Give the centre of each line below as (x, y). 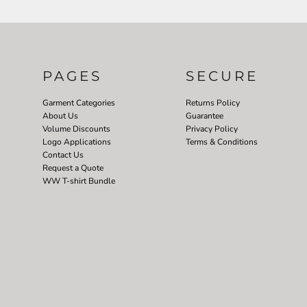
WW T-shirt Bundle (79, 181)
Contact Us (63, 155)
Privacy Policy (211, 128)
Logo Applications (77, 142)
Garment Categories (79, 102)
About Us (60, 115)
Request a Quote (73, 168)
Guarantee (204, 115)
